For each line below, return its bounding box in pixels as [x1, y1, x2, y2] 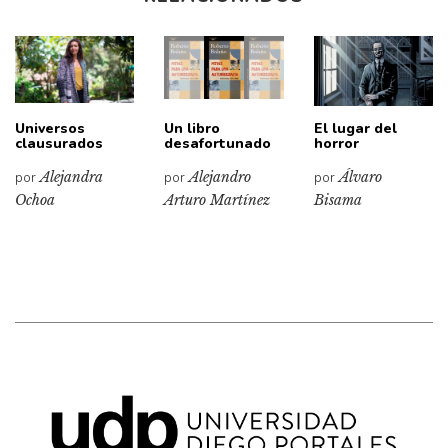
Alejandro [189, 167, 252, 186]
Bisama [313, 190, 362, 209]
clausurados [15, 133, 103, 153]
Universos [15, 118, 85, 138]
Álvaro [338, 167, 382, 186]
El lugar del [313, 118, 397, 138]
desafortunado [164, 133, 272, 153]
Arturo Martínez [164, 190, 271, 209]
